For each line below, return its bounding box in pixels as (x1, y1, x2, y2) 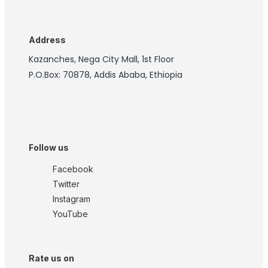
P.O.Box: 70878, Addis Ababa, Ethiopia (29, 69, 182, 81)
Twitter (53, 178, 80, 189)
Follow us (29, 142, 69, 153)
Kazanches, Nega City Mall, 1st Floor (29, 53, 174, 66)
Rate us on (29, 253, 74, 264)
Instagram (53, 193, 90, 204)
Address (29, 35, 66, 45)
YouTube (53, 208, 88, 219)
